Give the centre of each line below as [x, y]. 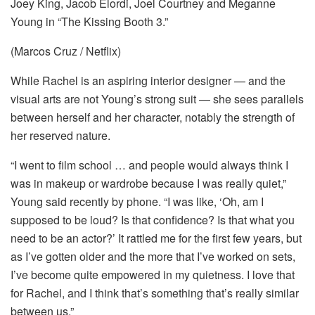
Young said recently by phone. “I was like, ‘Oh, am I [137, 201]
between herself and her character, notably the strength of [153, 117]
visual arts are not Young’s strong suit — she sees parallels [157, 98]
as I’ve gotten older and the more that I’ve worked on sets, [153, 256]
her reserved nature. [60, 135]
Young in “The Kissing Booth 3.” [89, 21]
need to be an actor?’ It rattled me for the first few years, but [156, 238]
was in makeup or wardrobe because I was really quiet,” [148, 183]
